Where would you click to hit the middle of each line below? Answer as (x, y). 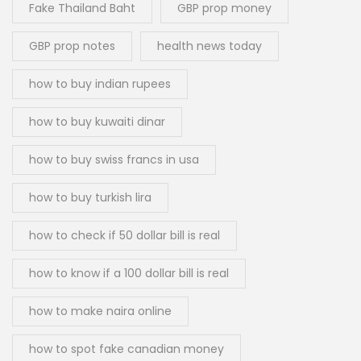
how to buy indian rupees (100, 84)
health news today (210, 46)
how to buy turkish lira (90, 198)
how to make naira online (100, 311)
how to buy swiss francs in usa (114, 160)
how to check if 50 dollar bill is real (124, 236)
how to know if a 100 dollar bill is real (129, 274)
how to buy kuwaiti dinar (97, 122)
